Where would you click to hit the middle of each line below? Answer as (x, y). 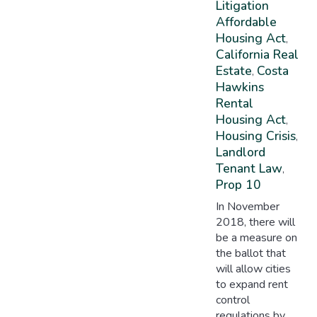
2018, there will (255, 223)
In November (247, 207)
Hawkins (240, 87)
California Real (257, 54)
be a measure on (256, 238)
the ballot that (250, 254)
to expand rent (252, 285)
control (232, 300)
